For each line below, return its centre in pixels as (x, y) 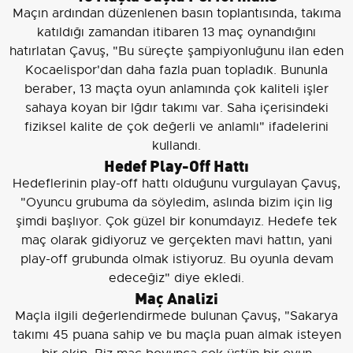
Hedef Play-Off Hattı (176, 165)
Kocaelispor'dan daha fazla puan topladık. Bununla (176, 71)
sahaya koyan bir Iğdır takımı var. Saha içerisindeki (176, 108)
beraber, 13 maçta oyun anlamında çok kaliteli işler (176, 89)
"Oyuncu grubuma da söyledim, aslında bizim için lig (176, 203)
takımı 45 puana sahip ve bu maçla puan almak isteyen (176, 335)
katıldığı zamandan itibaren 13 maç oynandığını (176, 33)
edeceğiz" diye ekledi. (176, 279)
